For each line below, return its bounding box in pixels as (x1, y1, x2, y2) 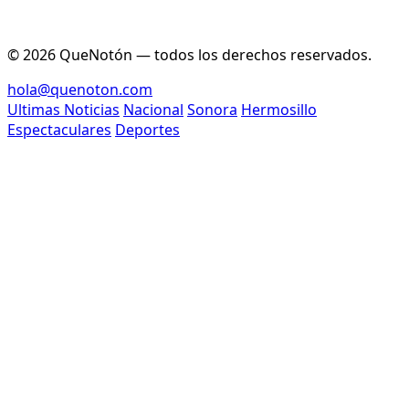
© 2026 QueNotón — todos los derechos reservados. (7, 44, 372, 65)
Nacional (123, 99, 184, 120)
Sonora (187, 99, 237, 120)
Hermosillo (241, 99, 317, 120)
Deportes (115, 119, 180, 140)
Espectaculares (7, 119, 111, 140)
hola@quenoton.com (7, 79, 152, 100)
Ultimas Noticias (7, 99, 120, 120)
